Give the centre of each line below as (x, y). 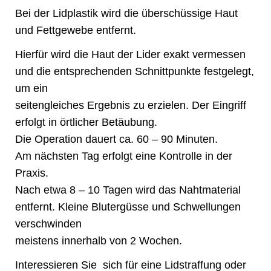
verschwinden (48, 224)
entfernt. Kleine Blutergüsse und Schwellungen (128, 207)
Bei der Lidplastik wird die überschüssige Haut (126, 13)
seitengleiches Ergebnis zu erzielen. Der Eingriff (131, 105)
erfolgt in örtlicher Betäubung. (86, 122)
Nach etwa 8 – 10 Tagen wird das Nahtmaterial (128, 190)
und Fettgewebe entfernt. (76, 30)
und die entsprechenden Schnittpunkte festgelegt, (135, 71)
